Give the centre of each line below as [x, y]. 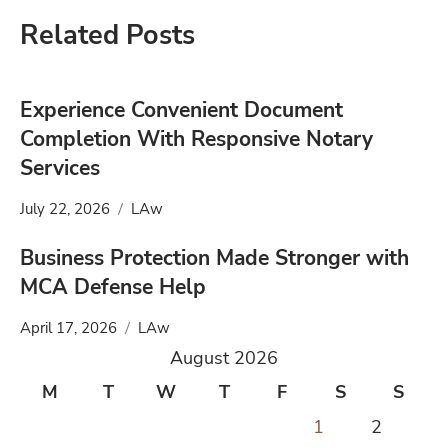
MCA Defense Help [113, 287]
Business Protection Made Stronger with [214, 258]
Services [60, 168]
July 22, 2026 [65, 209]
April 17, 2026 [68, 328]
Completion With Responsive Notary [196, 139]
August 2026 [224, 358]
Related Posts [107, 35]
